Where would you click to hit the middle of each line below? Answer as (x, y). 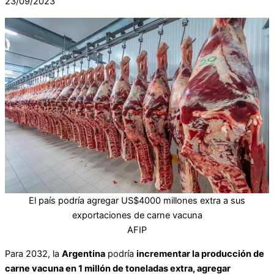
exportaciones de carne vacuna (137, 215)
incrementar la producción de (200, 254)
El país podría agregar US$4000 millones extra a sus (137, 200)
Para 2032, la (33, 254)
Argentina (83, 254)
